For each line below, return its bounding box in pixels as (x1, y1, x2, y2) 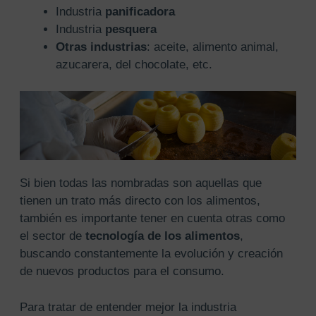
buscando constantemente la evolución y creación (19, 247, 283, 261)
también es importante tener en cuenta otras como (19, 212, 285, 226)
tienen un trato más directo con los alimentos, (19, 194, 260, 208)
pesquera (104, 22, 157, 36)
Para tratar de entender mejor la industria (19, 300, 236, 314)
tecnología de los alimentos (85, 229, 240, 243)
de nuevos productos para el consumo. (19, 265, 224, 279)
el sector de (19, 229, 85, 243)
